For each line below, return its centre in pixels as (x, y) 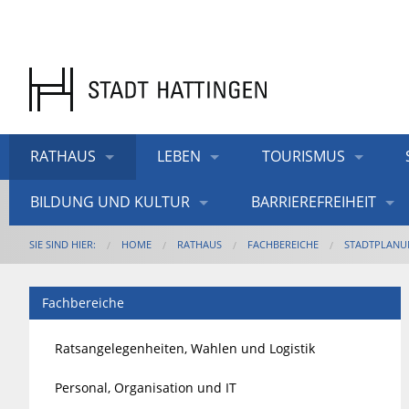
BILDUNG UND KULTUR (110, 201)
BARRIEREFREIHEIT (313, 201)
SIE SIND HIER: (63, 244)
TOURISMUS (303, 156)
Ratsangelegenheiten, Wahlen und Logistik (185, 348)
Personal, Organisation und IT (146, 387)
